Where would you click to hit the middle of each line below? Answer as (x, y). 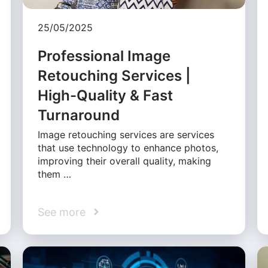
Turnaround (79, 115)
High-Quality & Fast (106, 95)
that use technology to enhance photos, (128, 147)
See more (62, 212)
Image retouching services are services (126, 134)
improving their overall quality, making (125, 161)
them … (55, 174)
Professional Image (104, 56)
